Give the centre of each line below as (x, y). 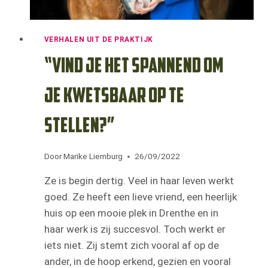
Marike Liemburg (93, 156)
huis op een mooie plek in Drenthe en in (131, 213)
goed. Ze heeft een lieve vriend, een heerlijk (140, 197)
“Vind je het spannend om (133, 67)
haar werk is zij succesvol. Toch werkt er (135, 229)
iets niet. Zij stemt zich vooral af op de (131, 246)
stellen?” (79, 127)
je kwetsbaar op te (114, 97)
